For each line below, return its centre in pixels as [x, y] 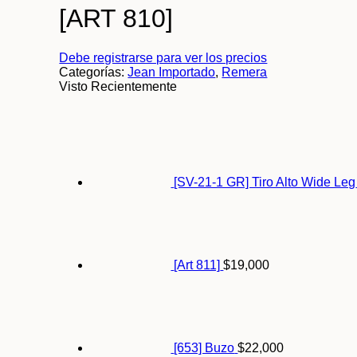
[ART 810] [116, 19]
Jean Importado [172, 72]
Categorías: [94, 72]
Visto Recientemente [118, 86]
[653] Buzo [204, 347]
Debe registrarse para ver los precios [163, 57]
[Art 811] [197, 265]
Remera [245, 72]
